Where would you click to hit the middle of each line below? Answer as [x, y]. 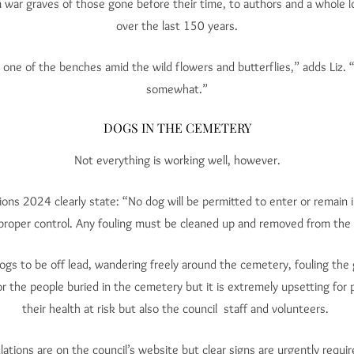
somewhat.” [177, 89]
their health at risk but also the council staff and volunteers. [177, 309]
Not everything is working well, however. [177, 160]
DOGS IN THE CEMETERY [177, 128]
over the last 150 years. [177, 26]
